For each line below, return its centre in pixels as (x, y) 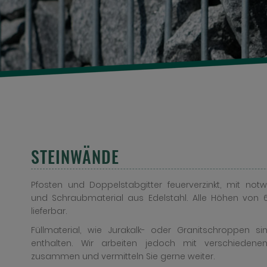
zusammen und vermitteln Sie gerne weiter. (123, 256)
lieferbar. (49, 211)
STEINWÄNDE (75, 156)
